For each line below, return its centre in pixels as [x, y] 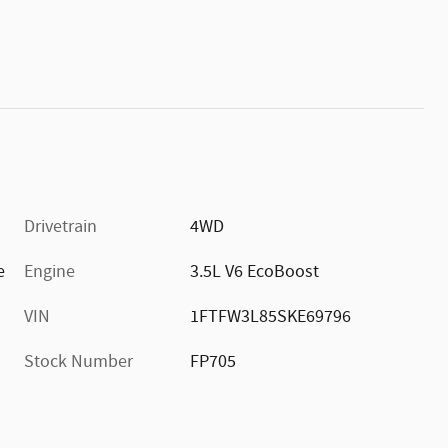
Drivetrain [60, 226]
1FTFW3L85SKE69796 [271, 316]
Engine [49, 271]
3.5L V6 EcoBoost [255, 271]
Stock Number [78, 361]
